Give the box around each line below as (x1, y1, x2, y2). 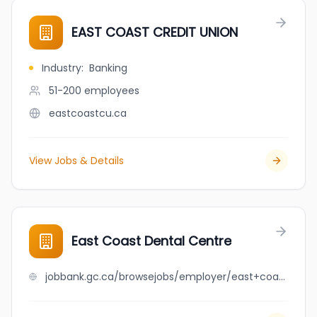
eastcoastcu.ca (49, 106, 127, 120)
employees (84, 83, 139, 98)
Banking (89, 61, 127, 75)
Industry (42, 61, 81, 75)
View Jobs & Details (29, 154, 124, 168)
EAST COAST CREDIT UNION (71, 23, 238, 41)
